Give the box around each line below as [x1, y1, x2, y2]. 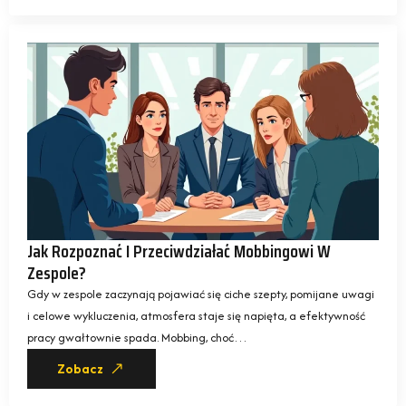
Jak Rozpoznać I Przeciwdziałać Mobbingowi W [27, 237, 331, 266]
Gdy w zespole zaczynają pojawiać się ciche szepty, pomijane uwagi [27, 285, 374, 303]
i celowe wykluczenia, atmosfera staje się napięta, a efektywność [27, 307, 365, 324]
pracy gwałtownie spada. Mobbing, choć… [27, 329, 247, 346]
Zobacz [57, 361, 103, 377]
